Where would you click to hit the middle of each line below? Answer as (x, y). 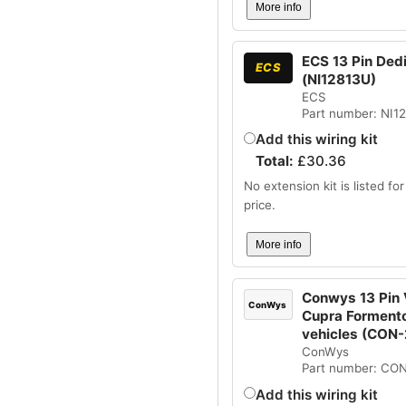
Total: (276, 161)
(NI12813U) (338, 79)
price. (259, 205)
